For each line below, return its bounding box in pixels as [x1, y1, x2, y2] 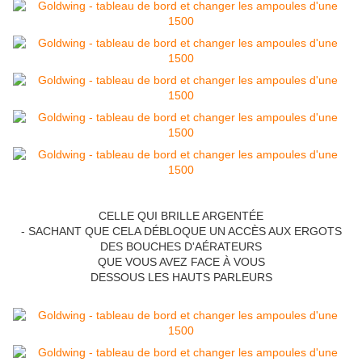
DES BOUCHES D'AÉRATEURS [100, 240, 262, 254]
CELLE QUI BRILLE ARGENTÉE [99, 209, 263, 223]
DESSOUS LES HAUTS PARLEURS [90, 271, 272, 284]
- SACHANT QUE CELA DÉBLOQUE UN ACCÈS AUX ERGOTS [20, 225, 342, 238]
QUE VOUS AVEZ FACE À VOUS [97, 255, 265, 269]
